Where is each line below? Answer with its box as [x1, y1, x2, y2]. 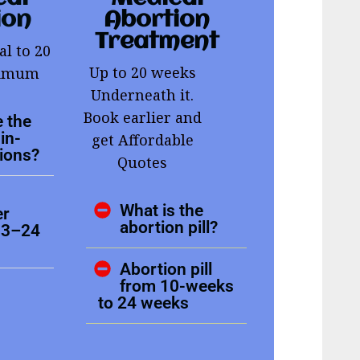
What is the [120, 199, 204, 220]
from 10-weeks [120, 275, 235, 296]
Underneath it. [91, 84, 194, 104]
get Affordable [91, 129, 194, 149]
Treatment [95, 30, 219, 54]
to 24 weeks [98, 292, 190, 313]
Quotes [117, 152, 168, 172]
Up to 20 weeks [88, 62, 196, 82]
